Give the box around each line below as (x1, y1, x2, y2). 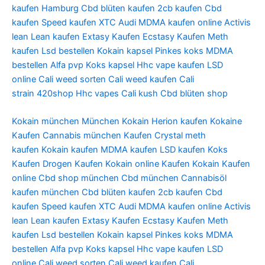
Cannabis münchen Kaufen (43, 130, 152, 141)
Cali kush (121, 88, 158, 99)
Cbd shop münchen (38, 173, 119, 184)
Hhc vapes (76, 88, 119, 99)
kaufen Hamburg (12, 2, 79, 14)
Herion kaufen (151, 116, 208, 127)
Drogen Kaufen (43, 159, 103, 170)
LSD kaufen (160, 144, 205, 156)
